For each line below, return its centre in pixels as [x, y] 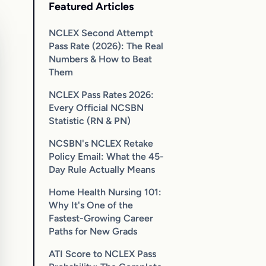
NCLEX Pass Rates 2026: [101, 94]
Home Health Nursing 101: [105, 192]
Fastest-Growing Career [101, 218]
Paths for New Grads [93, 231]
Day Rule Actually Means [102, 169]
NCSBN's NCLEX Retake [101, 143]
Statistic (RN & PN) [90, 121]
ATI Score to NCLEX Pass [102, 254]
